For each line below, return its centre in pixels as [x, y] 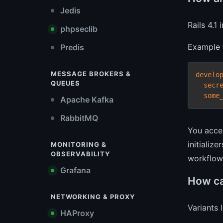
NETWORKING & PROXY [93, 197]
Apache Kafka [86, 100]
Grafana [74, 170]
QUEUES [65, 83]
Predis [71, 47]
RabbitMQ [78, 118]
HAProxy [76, 213]
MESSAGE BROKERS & [91, 74]
